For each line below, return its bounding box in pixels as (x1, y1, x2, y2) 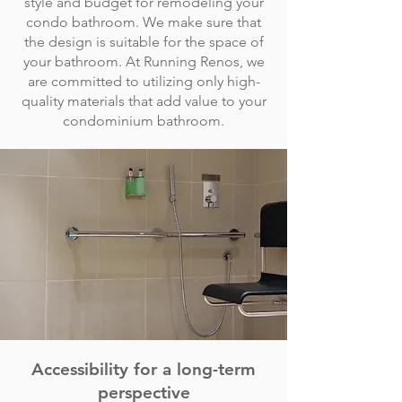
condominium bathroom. (63, 112, 224, 129)
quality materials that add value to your (21, 92, 267, 109)
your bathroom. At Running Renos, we (22, 53, 265, 70)
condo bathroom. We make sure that (26, 13, 261, 31)
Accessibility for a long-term (31, 359, 256, 380)
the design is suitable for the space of (23, 33, 264, 50)
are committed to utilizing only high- (27, 73, 260, 90)
